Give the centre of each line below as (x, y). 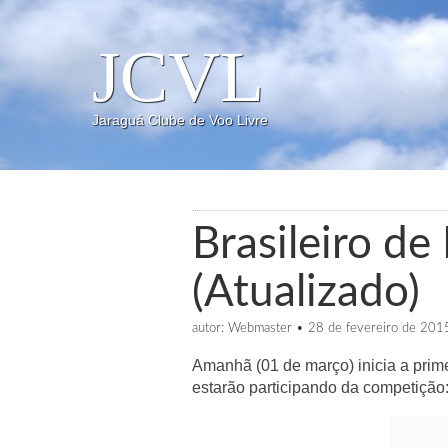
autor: (210, 328)
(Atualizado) (306, 293)
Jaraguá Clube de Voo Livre (180, 120)
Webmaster (260, 328)
